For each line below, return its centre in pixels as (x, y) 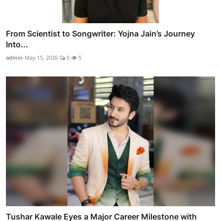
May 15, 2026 (41, 58)
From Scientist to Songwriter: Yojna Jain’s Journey (100, 34)
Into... (17, 45)
